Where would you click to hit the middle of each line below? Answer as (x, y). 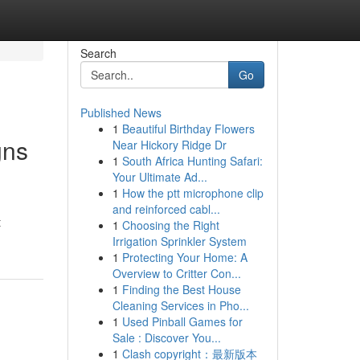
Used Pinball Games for (182, 321)
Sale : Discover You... (166, 337)
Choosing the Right (170, 225)
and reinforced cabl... (166, 209)
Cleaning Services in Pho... (180, 305)
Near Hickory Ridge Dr (169, 145)
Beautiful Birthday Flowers (188, 129)
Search (98, 53)
